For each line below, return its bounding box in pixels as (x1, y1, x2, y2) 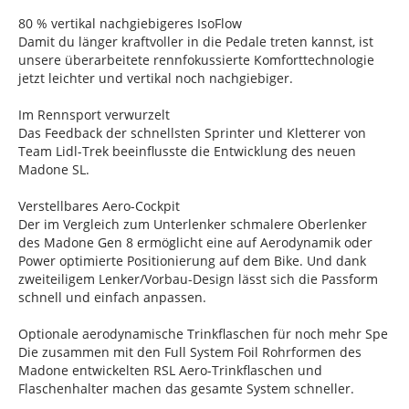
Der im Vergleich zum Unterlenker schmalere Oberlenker (18, 215, 367, 234)
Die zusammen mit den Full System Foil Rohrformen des (18, 343, 362, 362)
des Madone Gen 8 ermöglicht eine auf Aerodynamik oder (18, 234, 372, 252)
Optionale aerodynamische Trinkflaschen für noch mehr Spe (18, 325, 388, 343)
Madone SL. (18, 161, 89, 179)
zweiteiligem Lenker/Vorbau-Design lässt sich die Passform (18, 270, 378, 288)
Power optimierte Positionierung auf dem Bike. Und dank (18, 252, 366, 270)
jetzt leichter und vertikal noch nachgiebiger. (18, 69, 293, 88)
